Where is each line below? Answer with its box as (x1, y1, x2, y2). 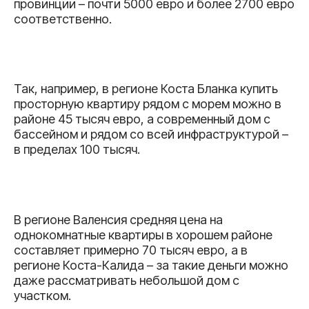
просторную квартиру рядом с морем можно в (14, 97, 281, 112)
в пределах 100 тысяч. (14, 142, 140, 157)
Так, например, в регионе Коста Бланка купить (14, 81, 278, 97)
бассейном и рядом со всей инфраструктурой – (14, 127, 288, 142)
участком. (14, 288, 71, 303)
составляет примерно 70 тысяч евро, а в (14, 242, 248, 257)
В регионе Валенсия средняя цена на (14, 212, 223, 227)
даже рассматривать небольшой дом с (14, 272, 239, 288)
